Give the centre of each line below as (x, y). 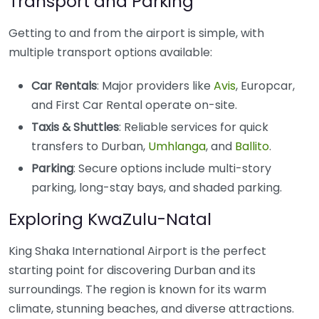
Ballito (252, 147)
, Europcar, (265, 86)
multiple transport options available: (110, 53)
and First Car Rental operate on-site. (134, 105)
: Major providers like (155, 86)
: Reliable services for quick (194, 127)
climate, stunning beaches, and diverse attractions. (151, 309)
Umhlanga (177, 147)
